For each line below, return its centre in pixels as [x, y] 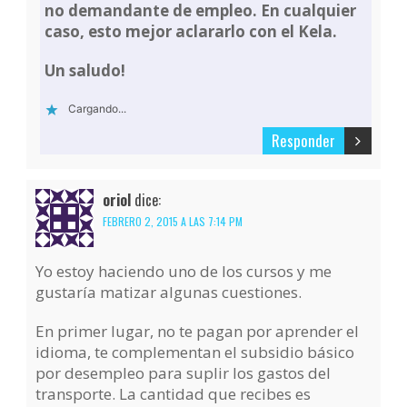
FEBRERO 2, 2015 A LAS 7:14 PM [173, 222]
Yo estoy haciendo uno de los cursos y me [184, 272]
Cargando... [98, 109]
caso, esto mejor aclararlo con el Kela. [191, 32]
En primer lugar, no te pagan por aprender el [198, 332]
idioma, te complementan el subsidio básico [195, 352]
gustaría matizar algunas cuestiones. [169, 293]
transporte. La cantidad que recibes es [174, 394]
